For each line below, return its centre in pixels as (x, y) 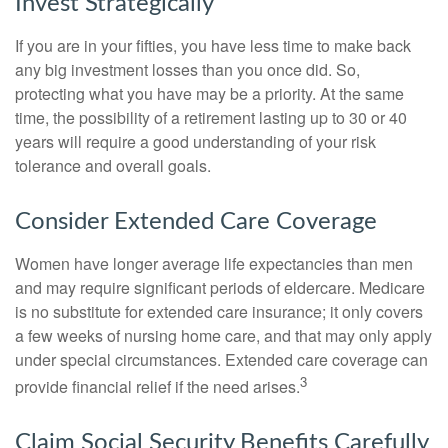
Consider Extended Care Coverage (196, 221)
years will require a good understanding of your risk (195, 141)
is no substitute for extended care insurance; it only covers (219, 311)
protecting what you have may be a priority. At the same (209, 93)
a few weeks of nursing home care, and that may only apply (223, 335)
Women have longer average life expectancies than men (214, 263)
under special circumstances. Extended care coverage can (221, 359)
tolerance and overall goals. (113, 165)
